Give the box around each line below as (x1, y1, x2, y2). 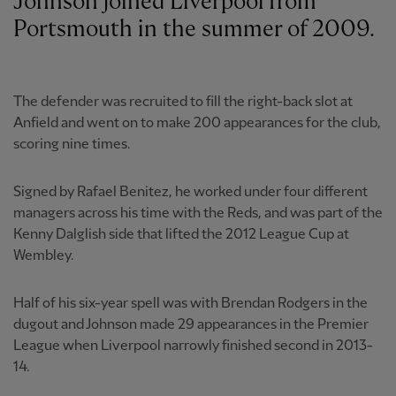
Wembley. (13, 247, 74, 263)
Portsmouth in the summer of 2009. (13, 17, 375, 42)
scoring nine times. (13, 136, 131, 152)
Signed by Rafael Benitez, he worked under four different (13, 184, 368, 200)
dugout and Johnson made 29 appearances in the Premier (13, 316, 369, 332)
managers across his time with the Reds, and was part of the (13, 205, 383, 221)
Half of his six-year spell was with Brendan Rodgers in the (13, 295, 368, 311)
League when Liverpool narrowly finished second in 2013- (13, 338, 373, 354)
